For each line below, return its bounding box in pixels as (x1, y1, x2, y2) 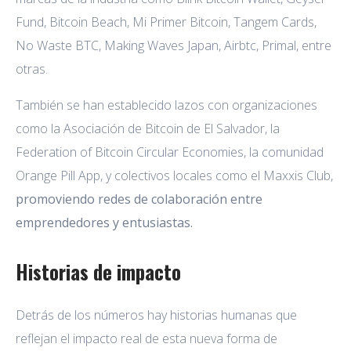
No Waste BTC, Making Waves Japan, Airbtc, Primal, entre (16, 36, 331, 54)
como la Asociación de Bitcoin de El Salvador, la (16, 119, 280, 137)
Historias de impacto (16, 256, 181, 286)
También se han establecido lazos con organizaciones (16, 96, 317, 114)
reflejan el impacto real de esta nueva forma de (16, 329, 277, 347)
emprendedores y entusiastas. (16, 213, 193, 231)
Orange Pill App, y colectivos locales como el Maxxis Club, (16, 166, 333, 184)
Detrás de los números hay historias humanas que (16, 306, 297, 324)
